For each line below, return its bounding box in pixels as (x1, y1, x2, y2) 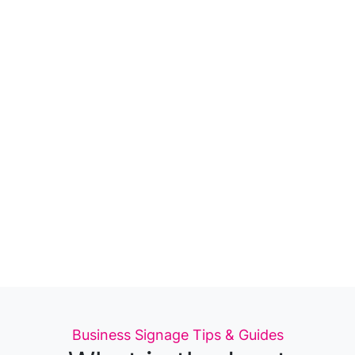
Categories (177, 325, 250, 342)
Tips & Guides (192, 326, 284, 343)
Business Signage (71, 326, 189, 343)
